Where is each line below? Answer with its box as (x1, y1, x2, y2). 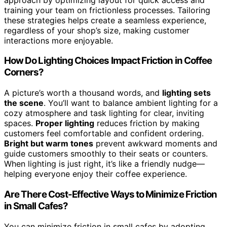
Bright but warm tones (4, 138, 93, 149)
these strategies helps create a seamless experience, (4, 15, 206, 25)
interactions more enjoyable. (4, 35, 113, 46)
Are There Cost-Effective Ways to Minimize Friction (4, 188, 217, 200)
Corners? (4, 66, 44, 79)
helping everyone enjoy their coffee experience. (4, 169, 187, 179)
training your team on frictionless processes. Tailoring (4, 5, 210, 15)
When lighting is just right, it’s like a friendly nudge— (4, 159, 205, 169)
